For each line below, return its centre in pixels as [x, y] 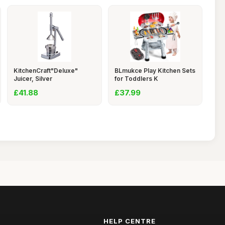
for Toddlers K [136, 79]
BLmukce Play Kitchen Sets [155, 71]
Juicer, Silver [33, 79]
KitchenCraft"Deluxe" [46, 71]
